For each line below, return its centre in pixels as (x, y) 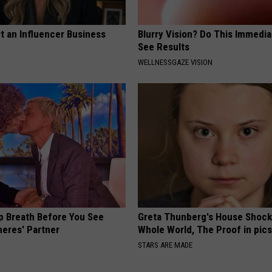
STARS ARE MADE (165, 245)
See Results (164, 47)
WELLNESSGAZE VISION (175, 63)
